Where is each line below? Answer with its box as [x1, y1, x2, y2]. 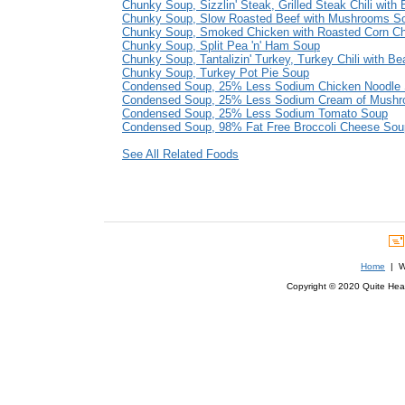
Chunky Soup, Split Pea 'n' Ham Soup [122, 39, 320, 53]
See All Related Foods [122, 147, 239, 162]
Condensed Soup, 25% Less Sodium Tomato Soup [122, 107, 388, 121]
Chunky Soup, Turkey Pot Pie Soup [122, 66, 309, 80]
